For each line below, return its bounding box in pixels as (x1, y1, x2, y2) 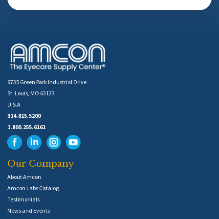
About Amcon (7, 173, 41, 181)
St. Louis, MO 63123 (7, 89, 55, 97)
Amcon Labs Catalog (7, 184, 59, 192)
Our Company (7, 158, 74, 170)
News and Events (7, 207, 50, 215)
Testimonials (7, 196, 40, 203)
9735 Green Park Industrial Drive (7, 78, 87, 86)
